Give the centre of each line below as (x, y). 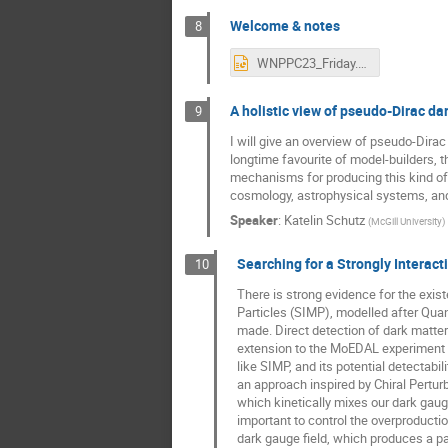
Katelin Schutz (324, 220)
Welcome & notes (284, 26)
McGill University (406, 221)
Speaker (253, 220)
